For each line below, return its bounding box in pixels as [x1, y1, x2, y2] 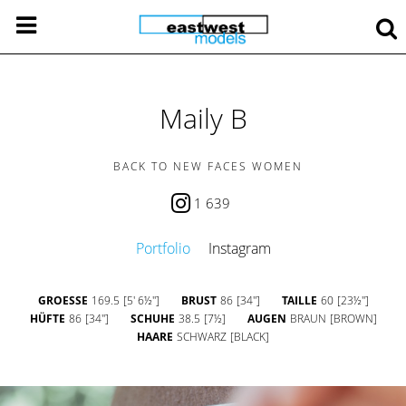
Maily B [159, 100, 247, 137]
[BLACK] [230, 329, 269, 344]
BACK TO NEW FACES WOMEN [112, 159, 303, 174]
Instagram [208, 238, 271, 258]
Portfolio [135, 238, 190, 258]
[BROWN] [329, 311, 377, 326]
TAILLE [281, 293, 317, 308]
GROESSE [37, 293, 88, 308]
